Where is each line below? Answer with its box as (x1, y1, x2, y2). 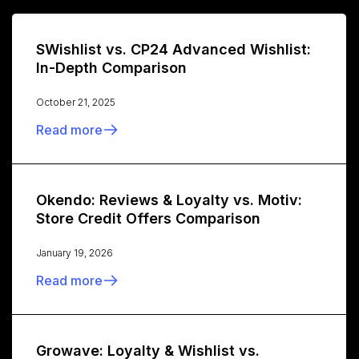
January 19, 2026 (36, 247, 113, 260)
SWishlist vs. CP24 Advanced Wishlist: (36, 41, 311, 58)
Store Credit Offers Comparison (36, 210, 260, 228)
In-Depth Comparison (36, 59, 187, 77)
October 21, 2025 (36, 96, 115, 109)
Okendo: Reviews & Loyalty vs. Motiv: (36, 192, 302, 209)
